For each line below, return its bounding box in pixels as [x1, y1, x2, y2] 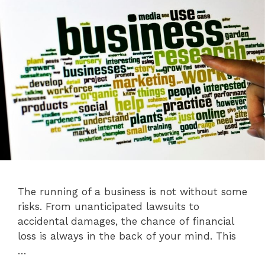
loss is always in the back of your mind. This [18, 230, 236, 243]
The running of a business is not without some [18, 186, 247, 198]
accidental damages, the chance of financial [18, 215, 234, 228]
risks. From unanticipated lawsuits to [18, 201, 199, 213]
